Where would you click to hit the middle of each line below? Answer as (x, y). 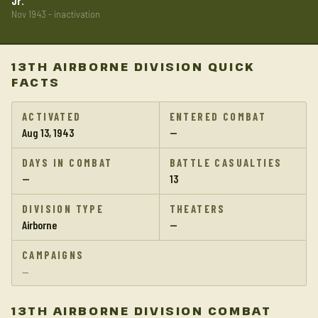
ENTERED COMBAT (218, 116)
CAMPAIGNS (53, 255)
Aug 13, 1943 (48, 132)
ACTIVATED (52, 116)
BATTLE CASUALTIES (226, 163)
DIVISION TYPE (63, 209)
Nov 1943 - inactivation (56, 14)
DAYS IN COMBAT (67, 163)
